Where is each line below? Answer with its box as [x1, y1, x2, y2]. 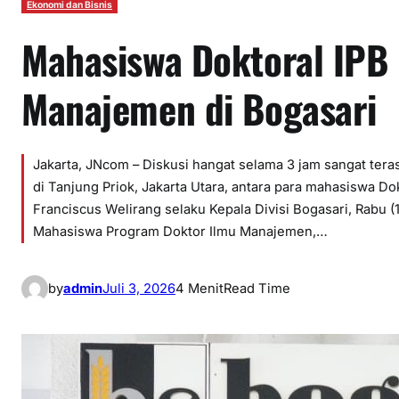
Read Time [224, 280, 290, 297]
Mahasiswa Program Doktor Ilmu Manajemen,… [33, 224, 328, 240]
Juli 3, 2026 [102, 280, 175, 297]
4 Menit [175, 280, 224, 297]
